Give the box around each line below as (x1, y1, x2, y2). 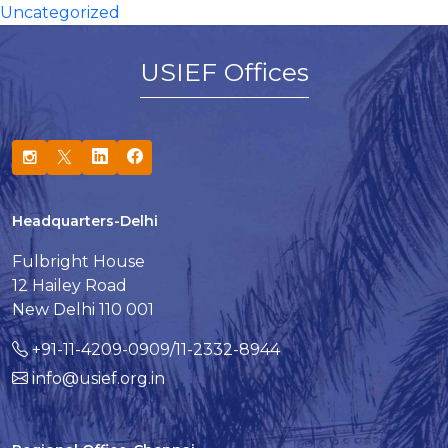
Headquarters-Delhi (12, 212, 158, 231)
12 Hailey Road (12, 276, 127, 296)
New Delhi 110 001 (12, 300, 154, 320)
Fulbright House (12, 252, 145, 272)
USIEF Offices (139, 56, 309, 87)
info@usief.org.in (32, 368, 165, 388)
